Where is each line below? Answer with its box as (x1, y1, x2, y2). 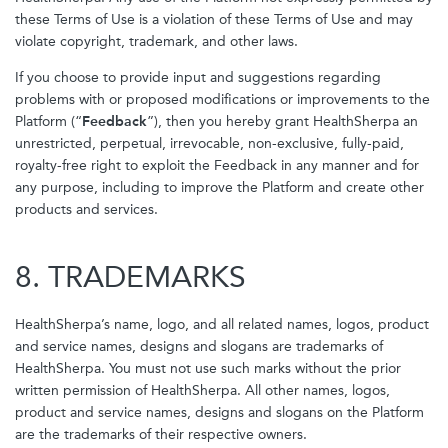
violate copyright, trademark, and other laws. (15, 33, 298, 50)
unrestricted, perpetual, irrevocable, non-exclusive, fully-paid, (15, 135, 404, 152)
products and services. (15, 201, 158, 218)
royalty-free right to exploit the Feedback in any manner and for (15, 157, 419, 174)
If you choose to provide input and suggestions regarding (15, 69, 381, 86)
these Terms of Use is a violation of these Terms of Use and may (15, 11, 413, 28)
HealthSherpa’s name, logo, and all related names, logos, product (15, 316, 429, 333)
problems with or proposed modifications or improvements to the (15, 91, 430, 108)
